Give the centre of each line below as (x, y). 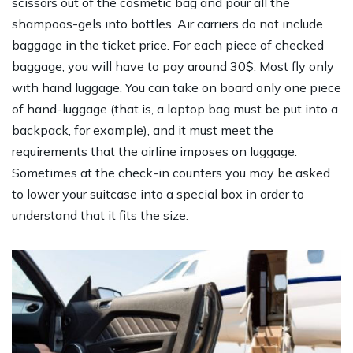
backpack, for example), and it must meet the (143, 130)
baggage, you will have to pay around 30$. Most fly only (173, 66)
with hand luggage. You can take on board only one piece (176, 87)
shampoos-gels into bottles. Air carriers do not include (167, 23)
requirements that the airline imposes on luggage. (154, 151)
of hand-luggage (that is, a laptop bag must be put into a (175, 108)
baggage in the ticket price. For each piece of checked (168, 45)
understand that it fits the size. (100, 215)
